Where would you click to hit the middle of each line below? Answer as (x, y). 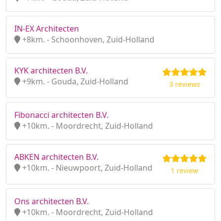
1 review (184, 170)
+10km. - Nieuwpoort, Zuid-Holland (86, 168)
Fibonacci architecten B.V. (61, 115)
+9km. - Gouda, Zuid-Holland (74, 81)
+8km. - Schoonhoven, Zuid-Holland (87, 39)
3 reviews (184, 84)
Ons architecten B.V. (52, 201)
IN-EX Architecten (47, 29)
